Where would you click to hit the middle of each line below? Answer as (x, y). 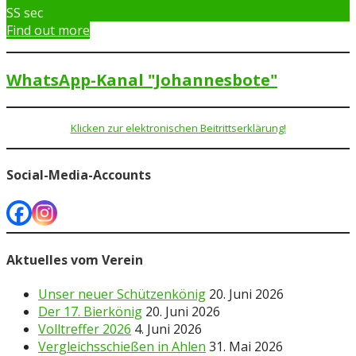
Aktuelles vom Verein (75, 259)
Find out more (48, 30)
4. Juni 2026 (168, 329)
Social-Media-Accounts (79, 175)
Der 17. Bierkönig (90, 311)
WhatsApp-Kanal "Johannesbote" (142, 79)
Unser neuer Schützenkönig (122, 294)
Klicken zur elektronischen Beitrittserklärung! (178, 128)
